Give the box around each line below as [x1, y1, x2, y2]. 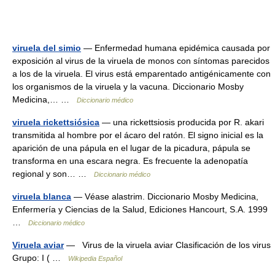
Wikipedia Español [68, 255, 122, 262]
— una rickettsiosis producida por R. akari [99, 117, 264, 127]
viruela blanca [12, 192, 71, 201]
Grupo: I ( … [12, 253, 68, 263]
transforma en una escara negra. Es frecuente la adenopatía [12, 156, 248, 166]
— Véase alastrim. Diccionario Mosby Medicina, [71, 192, 258, 201]
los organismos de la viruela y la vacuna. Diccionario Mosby [12, 82, 244, 91]
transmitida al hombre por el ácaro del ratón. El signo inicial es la [12, 130, 263, 140]
